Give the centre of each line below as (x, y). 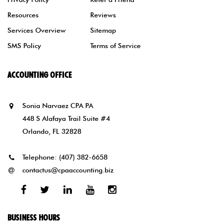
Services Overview (37, 30)
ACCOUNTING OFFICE (40, 75)
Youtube (112, 189)
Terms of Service (116, 45)
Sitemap (103, 30)
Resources (23, 15)
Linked (86, 189)
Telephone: (41, 157)
